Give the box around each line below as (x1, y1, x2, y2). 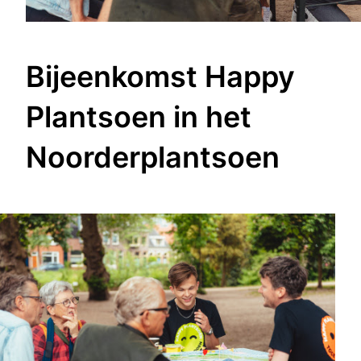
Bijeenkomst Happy (26, 58, 295, 94)
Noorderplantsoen (26, 139, 280, 175)
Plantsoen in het (26, 98, 251, 135)
